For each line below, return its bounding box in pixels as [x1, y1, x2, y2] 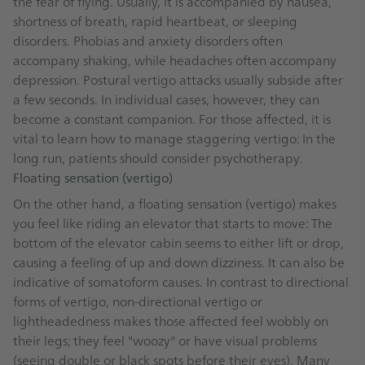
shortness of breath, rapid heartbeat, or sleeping [13, 11, 297, 30]
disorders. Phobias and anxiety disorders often [13, 31, 283, 50]
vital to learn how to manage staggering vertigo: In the [13, 129, 336, 147]
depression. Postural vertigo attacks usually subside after [13, 70, 343, 89]
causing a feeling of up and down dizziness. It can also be [13, 253, 345, 271]
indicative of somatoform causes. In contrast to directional [13, 272, 349, 291]
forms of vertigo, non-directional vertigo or [13, 292, 262, 310]
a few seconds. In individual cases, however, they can [13, 90, 319, 108]
